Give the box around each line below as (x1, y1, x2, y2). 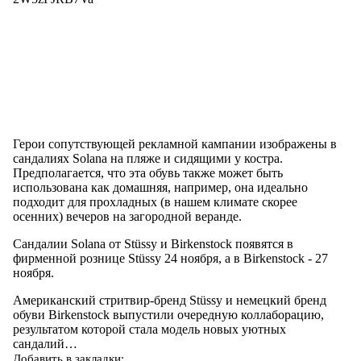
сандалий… (13, 336, 77, 351)
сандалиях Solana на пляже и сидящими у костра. (13, 151, 283, 165)
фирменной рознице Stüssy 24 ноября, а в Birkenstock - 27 (13, 251, 328, 265)
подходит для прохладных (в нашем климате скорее (13, 194, 297, 209)
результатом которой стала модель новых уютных (13, 322, 286, 336)
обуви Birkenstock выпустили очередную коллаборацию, (13, 307, 324, 322)
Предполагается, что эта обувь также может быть (13, 165, 283, 180)
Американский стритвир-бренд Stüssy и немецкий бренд (13, 293, 326, 307)
